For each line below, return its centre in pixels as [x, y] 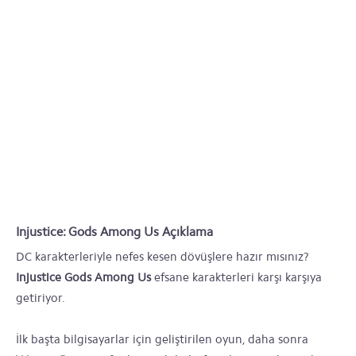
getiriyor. [41, 298]
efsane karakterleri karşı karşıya [236, 277]
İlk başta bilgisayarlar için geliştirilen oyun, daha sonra [162, 339]
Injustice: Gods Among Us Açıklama [114, 232]
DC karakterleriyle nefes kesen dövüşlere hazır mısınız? [163, 257]
